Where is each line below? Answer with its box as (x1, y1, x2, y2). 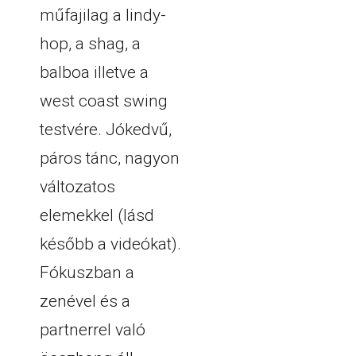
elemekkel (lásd (40, 206, 154, 225)
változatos (40, 177, 115, 196)
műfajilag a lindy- (40, 6, 166, 25)
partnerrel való (40, 320, 145, 339)
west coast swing (40, 91, 168, 110)
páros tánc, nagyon (40, 149, 180, 168)
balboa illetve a (40, 63, 149, 82)
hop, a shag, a (40, 34, 141, 53)
